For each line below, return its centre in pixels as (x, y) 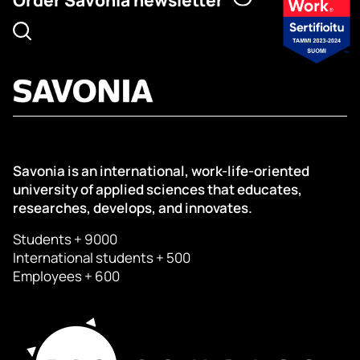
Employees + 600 (66, 276)
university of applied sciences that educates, (157, 190)
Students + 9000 (65, 239)
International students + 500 (102, 258)
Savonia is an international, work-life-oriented (161, 171)
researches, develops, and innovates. (133, 208)
